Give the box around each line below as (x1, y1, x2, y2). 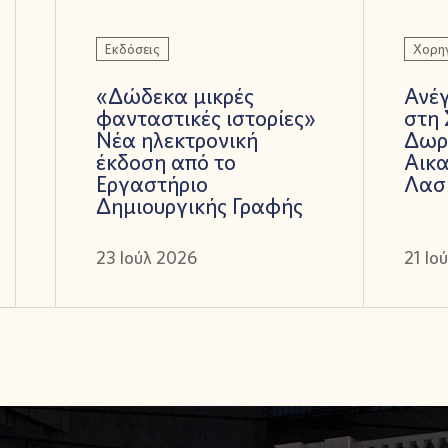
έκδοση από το (96, 147, 236, 176)
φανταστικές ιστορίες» (96, 103, 316, 132)
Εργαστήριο (96, 169, 208, 198)
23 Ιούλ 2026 (96, 245, 197, 269)
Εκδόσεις (105, 39, 160, 58)
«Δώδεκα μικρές (96, 81, 254, 110)
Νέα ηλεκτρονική (96, 125, 258, 154)
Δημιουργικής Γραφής (96, 191, 303, 220)
